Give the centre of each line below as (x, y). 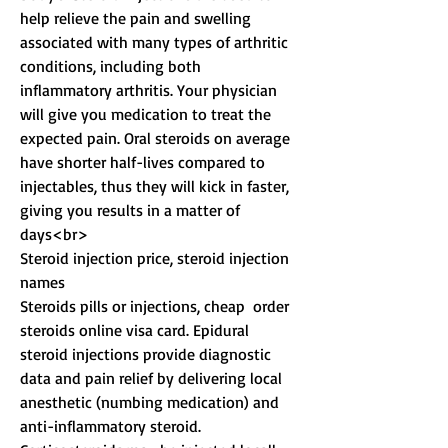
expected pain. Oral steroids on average (157, 138)
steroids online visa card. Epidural (136, 330)
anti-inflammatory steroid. (112, 426)
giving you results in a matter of (132, 210)
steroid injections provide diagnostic (147, 354)
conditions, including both (112, 66)
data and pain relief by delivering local (153, 378)
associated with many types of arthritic (156, 42)
